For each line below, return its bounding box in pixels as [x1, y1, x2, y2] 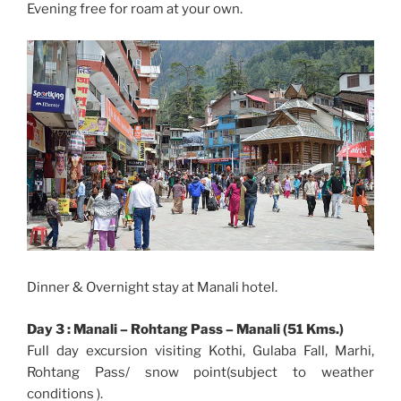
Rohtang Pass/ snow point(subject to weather [27, 363, 374, 380]
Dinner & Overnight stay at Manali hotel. [27, 279, 277, 296]
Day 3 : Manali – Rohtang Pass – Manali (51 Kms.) [27, 320, 344, 337]
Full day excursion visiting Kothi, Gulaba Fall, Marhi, [27, 342, 374, 359]
